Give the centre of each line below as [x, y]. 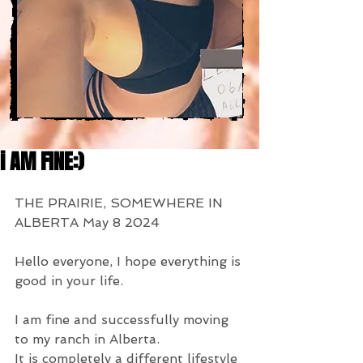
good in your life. [69, 281]
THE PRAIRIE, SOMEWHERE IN [121, 203]
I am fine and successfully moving [124, 320]
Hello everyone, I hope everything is [130, 261]
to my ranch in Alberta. [87, 339]
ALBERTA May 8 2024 [87, 222]
